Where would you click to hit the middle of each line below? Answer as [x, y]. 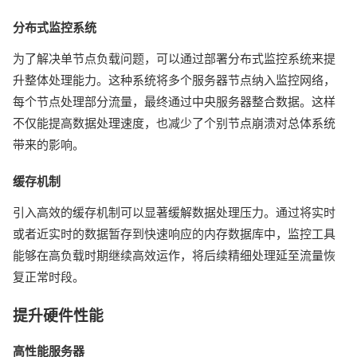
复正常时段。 [49, 277]
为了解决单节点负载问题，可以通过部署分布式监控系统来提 [174, 59]
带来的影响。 [49, 145]
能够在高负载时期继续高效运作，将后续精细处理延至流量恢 [174, 256]
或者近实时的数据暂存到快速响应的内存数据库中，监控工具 [174, 234]
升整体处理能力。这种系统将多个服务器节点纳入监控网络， [174, 80]
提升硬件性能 [58, 316]
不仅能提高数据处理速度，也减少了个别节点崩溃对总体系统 [174, 124]
